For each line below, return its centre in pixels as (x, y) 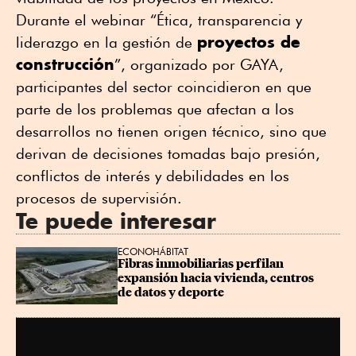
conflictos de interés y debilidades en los (153, 175)
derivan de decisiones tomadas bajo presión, (168, 153)
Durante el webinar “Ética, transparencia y (159, 19)
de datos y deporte (171, 292)
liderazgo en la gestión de (106, 42)
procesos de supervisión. (99, 197)
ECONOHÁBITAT (153, 251)
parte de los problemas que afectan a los (155, 108)
